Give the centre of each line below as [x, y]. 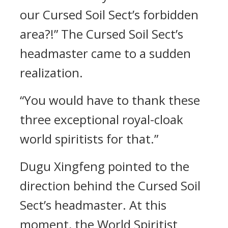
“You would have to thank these [110, 100]
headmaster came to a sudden [105, 53]
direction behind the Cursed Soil [110, 186]
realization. [51, 73]
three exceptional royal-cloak [102, 119]
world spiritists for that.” [89, 139]
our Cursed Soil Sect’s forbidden [109, 15]
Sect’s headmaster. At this [93, 205]
